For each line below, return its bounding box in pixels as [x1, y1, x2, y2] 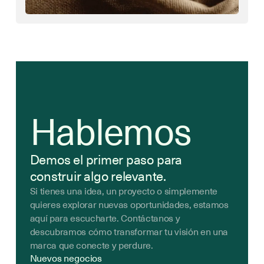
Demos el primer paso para [29, 149, 182, 170]
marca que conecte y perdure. [29, 237, 153, 252]
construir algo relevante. [29, 166, 166, 186]
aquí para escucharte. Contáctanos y [29, 210, 180, 225]
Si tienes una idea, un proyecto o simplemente [29, 183, 218, 198]
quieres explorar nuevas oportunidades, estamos [29, 197, 229, 212]
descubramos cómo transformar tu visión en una [29, 224, 229, 239]
